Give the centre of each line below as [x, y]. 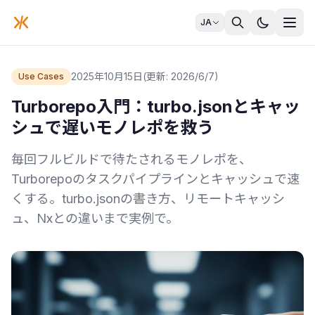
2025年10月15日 [107, 76]
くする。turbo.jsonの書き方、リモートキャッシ [148, 199]
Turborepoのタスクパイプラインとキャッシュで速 [155, 179]
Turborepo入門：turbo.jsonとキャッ [156, 107]
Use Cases [41, 76]
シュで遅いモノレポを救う [112, 128]
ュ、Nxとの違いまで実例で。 [95, 218]
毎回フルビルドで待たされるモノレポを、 [131, 159]
